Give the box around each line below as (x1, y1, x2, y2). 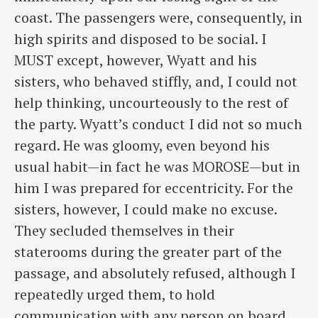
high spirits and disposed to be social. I (14, 29, 266, 49)
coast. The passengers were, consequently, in (14, 8, 302, 28)
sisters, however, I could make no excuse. (14, 199, 277, 219)
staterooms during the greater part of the (14, 242, 282, 262)
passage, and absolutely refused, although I (14, 263, 295, 283)
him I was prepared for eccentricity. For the (14, 178, 293, 198)
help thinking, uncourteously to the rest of (14, 93, 288, 113)
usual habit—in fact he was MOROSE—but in (14, 157, 300, 177)
